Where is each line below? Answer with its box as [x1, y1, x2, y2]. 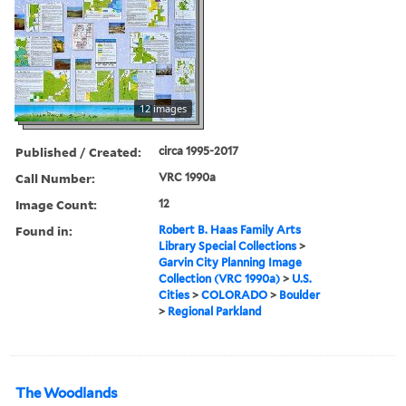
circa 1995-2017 [159, 143, 239, 158]
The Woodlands [15, 384, 118, 401]
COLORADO [201, 287, 268, 302]
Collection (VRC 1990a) [159, 271, 281, 285]
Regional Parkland [168, 304, 263, 318]
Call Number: [15, 169, 95, 187]
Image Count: [15, 195, 97, 213]
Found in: [15, 221, 72, 239]
